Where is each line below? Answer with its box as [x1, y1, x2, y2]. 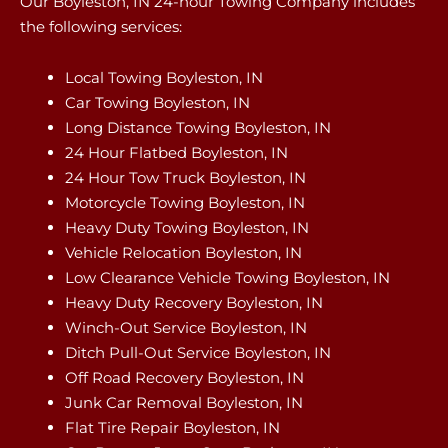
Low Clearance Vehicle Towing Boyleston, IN [65, 268, 390, 287]
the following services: [20, 16, 182, 36]
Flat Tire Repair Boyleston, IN [65, 418, 280, 437]
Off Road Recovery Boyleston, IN [65, 368, 304, 387]
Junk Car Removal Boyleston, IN [65, 393, 303, 412]
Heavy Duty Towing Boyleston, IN [65, 218, 309, 237]
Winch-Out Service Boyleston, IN [65, 318, 307, 337]
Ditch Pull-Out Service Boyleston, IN [65, 343, 331, 362]
